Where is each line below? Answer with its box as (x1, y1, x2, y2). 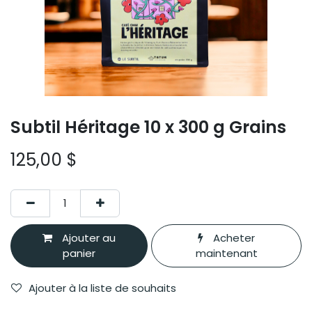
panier (63, 245, 96, 260)
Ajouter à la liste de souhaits (29, 280, 176, 295)
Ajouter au (59, 230, 116, 245)
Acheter (210, 230, 256, 245)
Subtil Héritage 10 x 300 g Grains (10, 114, 286, 139)
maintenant (195, 245, 258, 260)
